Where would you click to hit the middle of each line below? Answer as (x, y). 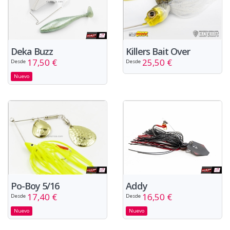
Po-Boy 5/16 (35, 186)
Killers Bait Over (158, 51)
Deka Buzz (32, 51)
